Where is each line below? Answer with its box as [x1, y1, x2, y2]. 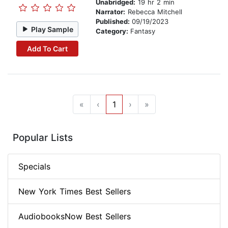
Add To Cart [26, 44, 68, 53]
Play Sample [31, 24, 74, 34]
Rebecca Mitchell [125, 8, 182, 16]
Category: [96, 27, 130, 36]
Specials [18, 161, 50, 172]
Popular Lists [13, 132, 73, 144]
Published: [96, 17, 132, 26]
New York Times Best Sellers [18, 186, 131, 197]
